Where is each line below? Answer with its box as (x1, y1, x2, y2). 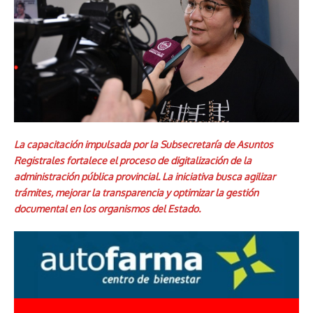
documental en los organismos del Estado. (14, 203, 201, 214)
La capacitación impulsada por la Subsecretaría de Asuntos (14, 138, 273, 150)
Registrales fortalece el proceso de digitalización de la (14, 154, 252, 166)
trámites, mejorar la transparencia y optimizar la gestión (14, 187, 259, 198)
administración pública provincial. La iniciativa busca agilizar (14, 170, 275, 182)
